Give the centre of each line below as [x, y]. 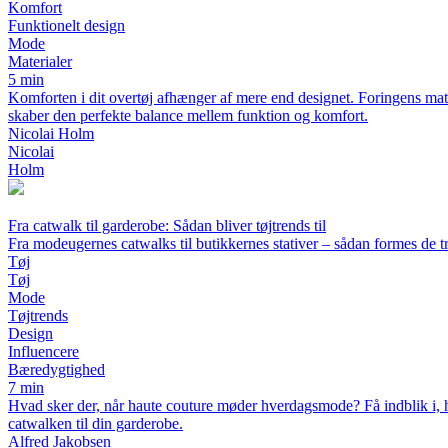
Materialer [40, 61]
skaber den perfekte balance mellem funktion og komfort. [188, 115]
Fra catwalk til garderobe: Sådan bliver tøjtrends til [167, 225]
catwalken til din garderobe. [95, 423]
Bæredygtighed [56, 369]
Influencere [43, 351]
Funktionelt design [66, 25]
